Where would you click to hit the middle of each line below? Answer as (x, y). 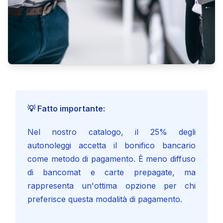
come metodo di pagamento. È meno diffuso (111, 159)
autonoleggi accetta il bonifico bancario (111, 145)
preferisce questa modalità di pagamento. (105, 199)
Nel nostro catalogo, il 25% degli (111, 132)
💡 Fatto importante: (66, 108)
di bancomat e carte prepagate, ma (111, 172)
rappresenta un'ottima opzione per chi (111, 185)
